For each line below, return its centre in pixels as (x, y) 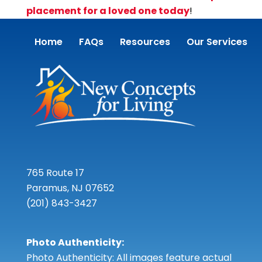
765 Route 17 (55, 173)
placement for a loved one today (108, 11)
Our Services (217, 42)
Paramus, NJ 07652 (70, 188)
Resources (145, 42)
